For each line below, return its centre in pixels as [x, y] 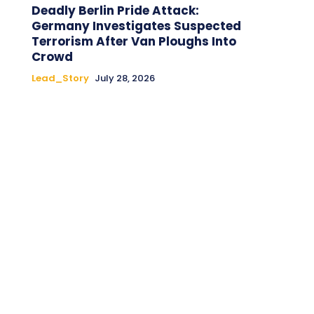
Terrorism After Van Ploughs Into [134, 41]
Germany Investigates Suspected [136, 26]
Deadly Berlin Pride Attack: [115, 10]
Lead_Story [60, 78]
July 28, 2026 [124, 78]
